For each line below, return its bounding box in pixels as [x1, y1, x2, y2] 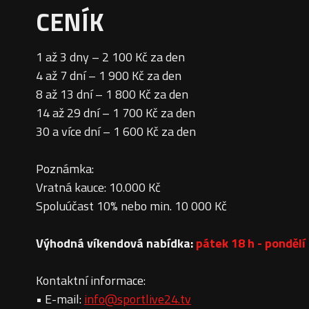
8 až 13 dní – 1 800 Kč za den [36, 85, 188, 104]
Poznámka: [36, 159, 94, 179]
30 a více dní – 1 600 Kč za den [36, 122, 196, 141]
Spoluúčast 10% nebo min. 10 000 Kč [36, 197, 227, 216]
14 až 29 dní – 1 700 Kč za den [36, 103, 195, 123]
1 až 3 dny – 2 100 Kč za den [36, 48, 185, 67]
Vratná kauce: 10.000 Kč [36, 178, 161, 197]
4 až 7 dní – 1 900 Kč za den [36, 66, 181, 86]
